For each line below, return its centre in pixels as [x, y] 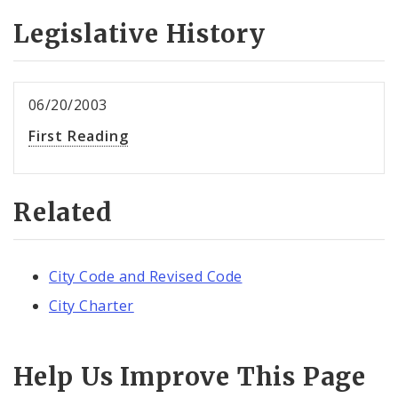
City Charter [92, 306]
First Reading [79, 136]
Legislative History [140, 34]
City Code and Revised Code [146, 276]
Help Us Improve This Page [190, 377]
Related [63, 213]
